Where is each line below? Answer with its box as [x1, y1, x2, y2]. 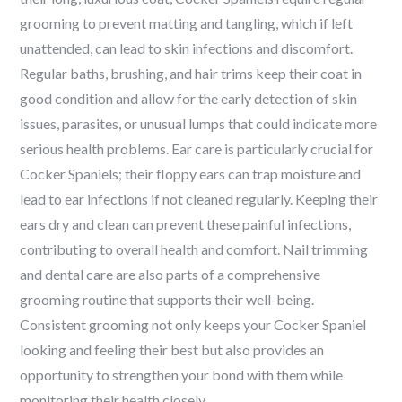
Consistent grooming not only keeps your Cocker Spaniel [20, 316, 367, 333]
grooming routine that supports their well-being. [20, 291, 315, 308]
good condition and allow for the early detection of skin [20, 90, 358, 107]
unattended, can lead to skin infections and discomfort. [20, 39, 354, 57]
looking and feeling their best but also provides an [20, 341, 325, 358]
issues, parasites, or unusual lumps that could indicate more [20, 115, 378, 132]
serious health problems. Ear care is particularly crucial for [20, 140, 374, 157]
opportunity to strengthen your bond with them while [20, 366, 344, 383]
